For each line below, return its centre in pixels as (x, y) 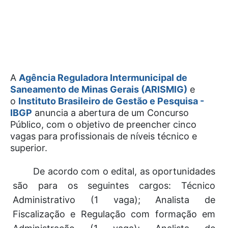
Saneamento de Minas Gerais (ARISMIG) (99, 89)
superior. (29, 148)
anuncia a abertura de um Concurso (112, 113)
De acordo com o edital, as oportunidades (124, 171)
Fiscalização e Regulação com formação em (114, 214)
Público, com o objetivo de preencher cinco (103, 124)
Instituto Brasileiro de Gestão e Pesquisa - (111, 101)
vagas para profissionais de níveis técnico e (104, 136)
